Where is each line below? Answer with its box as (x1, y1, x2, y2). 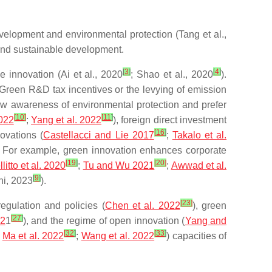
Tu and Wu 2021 (83, 160, 155, 171)
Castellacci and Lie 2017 (43, 130, 154, 140)
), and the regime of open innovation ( (22, 216, 185, 226)
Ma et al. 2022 (2, 231, 64, 241)
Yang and (185, 216, 227, 226)
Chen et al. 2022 (104, 200, 180, 211)
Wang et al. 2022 (81, 231, 155, 241)
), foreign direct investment (113, 115, 227, 125)
